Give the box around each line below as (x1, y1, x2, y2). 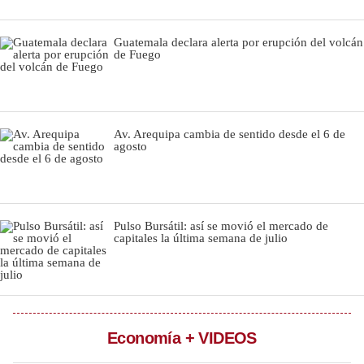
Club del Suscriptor (19, 277, 108, 289)
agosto (114, 140, 147, 153)
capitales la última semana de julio (114, 232, 288, 245)
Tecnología (19, 245, 70, 257)
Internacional (35, 212, 95, 224)
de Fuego (114, 48, 161, 61)
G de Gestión (19, 342, 81, 354)
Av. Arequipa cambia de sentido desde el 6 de (114, 128, 345, 141)
